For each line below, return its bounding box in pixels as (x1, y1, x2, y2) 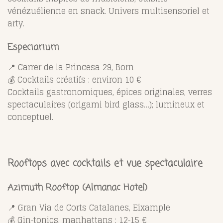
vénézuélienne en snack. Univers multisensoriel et (7, 3, 210, 18)
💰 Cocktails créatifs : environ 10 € (7, 72, 141, 87)
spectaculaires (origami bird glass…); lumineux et (7, 97, 205, 111)
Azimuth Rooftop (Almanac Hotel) (7, 180, 147, 195)
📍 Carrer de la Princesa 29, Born (7, 60, 134, 74)
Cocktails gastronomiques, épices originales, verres (7, 85, 212, 99)
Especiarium (7, 40, 59, 54)
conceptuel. (7, 110, 53, 124)
